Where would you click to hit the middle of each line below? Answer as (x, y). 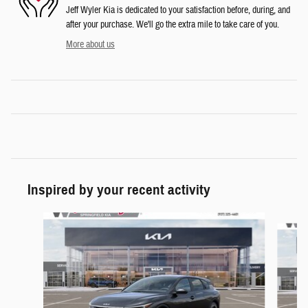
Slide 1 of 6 (30, 219)
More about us (90, 45)
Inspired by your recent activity (119, 190)
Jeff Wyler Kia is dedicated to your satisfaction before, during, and (178, 11)
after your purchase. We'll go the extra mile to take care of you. (173, 25)
